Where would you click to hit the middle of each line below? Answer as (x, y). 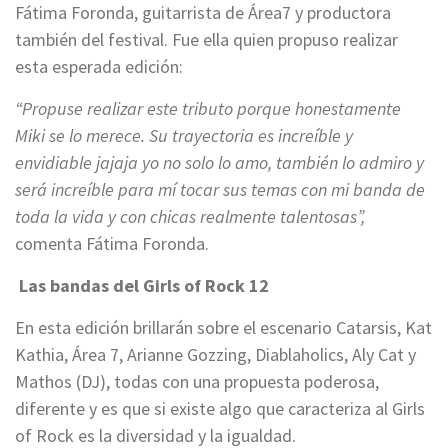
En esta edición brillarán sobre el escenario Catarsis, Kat (223, 328)
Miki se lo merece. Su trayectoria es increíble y (184, 136)
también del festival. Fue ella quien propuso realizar (206, 40)
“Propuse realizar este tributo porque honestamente (208, 109)
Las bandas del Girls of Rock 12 (144, 286)
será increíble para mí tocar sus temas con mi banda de (220, 190)
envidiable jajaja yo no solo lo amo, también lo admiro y (219, 163)
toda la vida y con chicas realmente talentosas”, (190, 217)
